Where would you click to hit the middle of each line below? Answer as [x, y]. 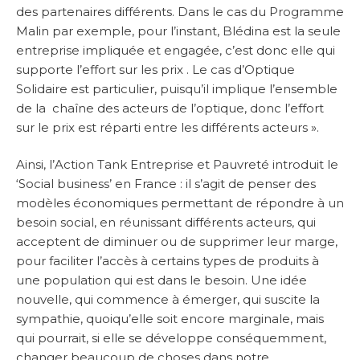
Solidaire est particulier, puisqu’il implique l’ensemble [177, 88]
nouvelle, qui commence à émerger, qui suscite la [168, 300]
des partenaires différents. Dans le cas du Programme [180, 11]
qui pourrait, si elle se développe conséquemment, [171, 338]
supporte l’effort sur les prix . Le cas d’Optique [155, 69]
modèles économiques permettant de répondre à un [180, 203]
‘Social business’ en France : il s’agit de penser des [166, 184]
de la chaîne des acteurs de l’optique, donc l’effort [170, 108]
